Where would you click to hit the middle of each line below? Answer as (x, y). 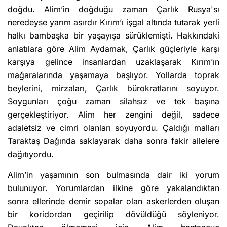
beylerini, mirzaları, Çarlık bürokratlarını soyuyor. (113, 88)
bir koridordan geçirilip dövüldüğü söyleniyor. (113, 214)
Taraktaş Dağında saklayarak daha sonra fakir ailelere (113, 141)
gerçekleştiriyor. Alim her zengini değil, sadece (113, 114)
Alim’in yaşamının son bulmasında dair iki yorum (113, 175)
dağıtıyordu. (31, 154)
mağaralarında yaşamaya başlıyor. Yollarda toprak (113, 75)
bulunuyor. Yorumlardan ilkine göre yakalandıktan (113, 188)
